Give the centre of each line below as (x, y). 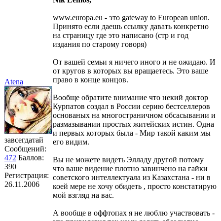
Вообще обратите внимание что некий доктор (130, 97)
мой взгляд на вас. (83, 195)
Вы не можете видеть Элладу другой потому (128, 159)
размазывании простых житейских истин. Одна (133, 124)
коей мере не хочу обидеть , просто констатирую (135, 186)
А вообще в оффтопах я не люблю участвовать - (134, 213)
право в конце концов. (91, 79)
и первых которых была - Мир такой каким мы (132, 133)
